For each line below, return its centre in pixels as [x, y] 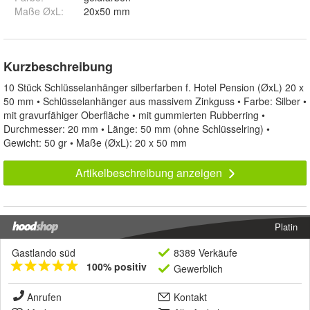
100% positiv [117, 267]
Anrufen [44, 297]
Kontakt [190, 297]
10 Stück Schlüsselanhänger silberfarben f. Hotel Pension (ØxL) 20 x [154, 88]
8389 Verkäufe [206, 253]
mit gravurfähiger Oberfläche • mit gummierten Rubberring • [134, 115]
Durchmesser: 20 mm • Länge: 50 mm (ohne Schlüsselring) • [137, 129]
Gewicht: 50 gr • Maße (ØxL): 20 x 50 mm [95, 143]
